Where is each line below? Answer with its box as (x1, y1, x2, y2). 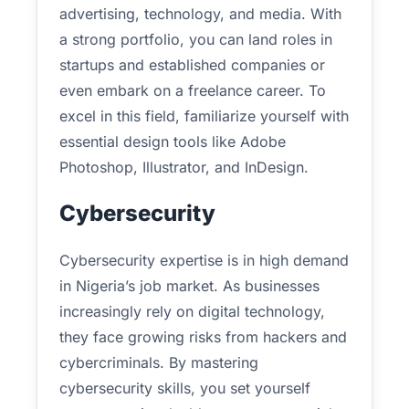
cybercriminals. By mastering (59, 353, 258, 372)
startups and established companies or (59, 56, 325, 74)
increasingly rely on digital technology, (59, 302, 325, 320)
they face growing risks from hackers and (59, 328, 347, 346)
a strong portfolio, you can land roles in (59, 30, 332, 48)
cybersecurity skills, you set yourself (59, 379, 310, 397)
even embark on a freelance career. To (59, 81, 326, 100)
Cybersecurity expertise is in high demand (59, 251, 349, 269)
